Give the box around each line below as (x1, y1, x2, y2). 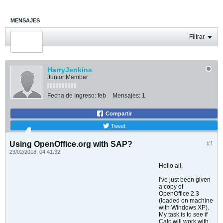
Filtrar (189, 33, 205, 40)
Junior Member (47, 74, 88, 81)
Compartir (104, 111, 132, 116)
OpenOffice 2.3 (159, 190, 199, 197)
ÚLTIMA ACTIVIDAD (10, 30, 62, 36)
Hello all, (159, 162, 183, 169)
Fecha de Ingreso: (47, 92, 96, 99)
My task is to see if (159, 211, 208, 218)
